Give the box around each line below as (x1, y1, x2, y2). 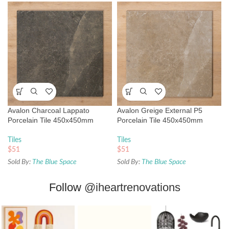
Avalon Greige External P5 (117, 106, 202, 114)
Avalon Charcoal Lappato (8, 106, 89, 114)
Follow (49, 180, 84, 194)
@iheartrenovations (84, 180, 180, 194)
